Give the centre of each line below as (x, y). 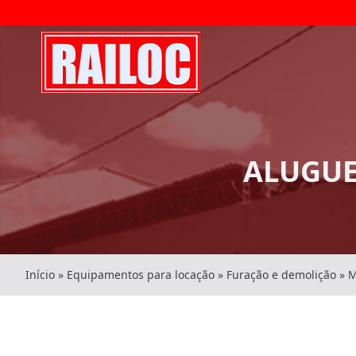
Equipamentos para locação (141, 275)
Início (40, 275)
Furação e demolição (281, 275)
